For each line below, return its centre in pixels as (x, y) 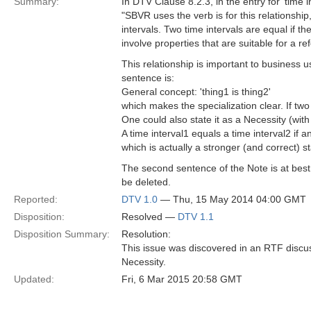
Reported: (36, 199)
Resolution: (146, 234)
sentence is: (148, 78)
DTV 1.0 (140, 199)
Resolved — (150, 217)
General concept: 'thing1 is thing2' (196, 92)
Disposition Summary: (62, 234)
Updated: (34, 279)
